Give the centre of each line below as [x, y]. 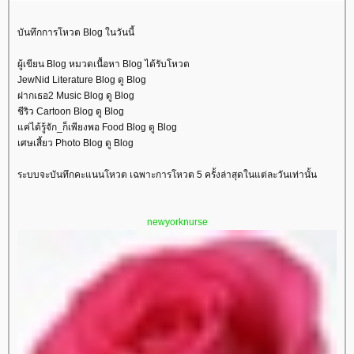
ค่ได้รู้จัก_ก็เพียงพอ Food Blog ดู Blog [97, 128]
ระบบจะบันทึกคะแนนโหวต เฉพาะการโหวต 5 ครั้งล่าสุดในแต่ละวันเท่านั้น [167, 175]
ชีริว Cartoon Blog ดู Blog [71, 112]
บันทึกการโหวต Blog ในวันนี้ [76, 33]
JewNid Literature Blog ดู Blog [82, 80]
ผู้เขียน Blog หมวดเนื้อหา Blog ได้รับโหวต [104, 64]
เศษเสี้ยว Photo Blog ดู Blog [75, 143]
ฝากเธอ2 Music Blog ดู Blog [76, 96]
